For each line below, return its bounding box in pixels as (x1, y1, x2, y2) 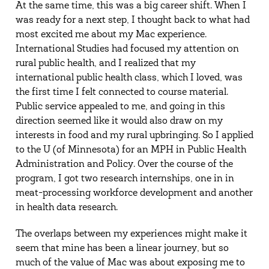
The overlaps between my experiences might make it (15, 229, 247, 239)
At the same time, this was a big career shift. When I (15, 1, 246, 11)
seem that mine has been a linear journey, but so (15, 244, 229, 253)
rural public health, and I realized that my (15, 59, 196, 68)
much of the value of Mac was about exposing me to (15, 258, 245, 268)
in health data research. (15, 203, 118, 213)
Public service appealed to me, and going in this (15, 102, 225, 112)
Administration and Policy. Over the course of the (15, 160, 233, 169)
